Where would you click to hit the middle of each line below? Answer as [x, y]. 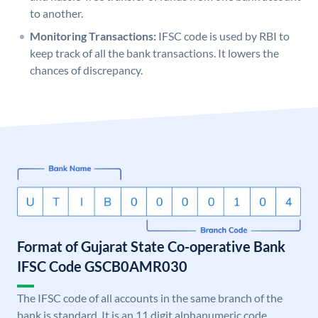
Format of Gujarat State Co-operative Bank [151, 247]
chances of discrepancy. [86, 70]
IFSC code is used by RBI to [224, 36]
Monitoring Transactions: [93, 36]
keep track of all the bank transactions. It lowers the [154, 53]
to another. [56, 13]
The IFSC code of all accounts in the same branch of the [150, 298]
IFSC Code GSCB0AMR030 [102, 267]
